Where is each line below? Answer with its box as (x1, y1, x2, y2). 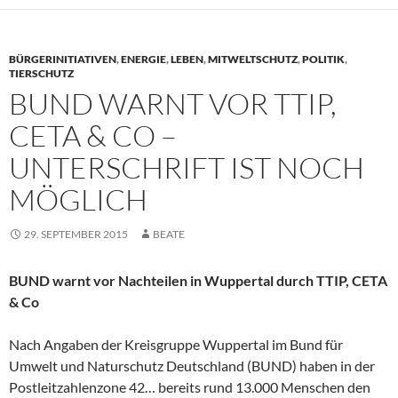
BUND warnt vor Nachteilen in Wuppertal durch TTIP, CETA (9, 271, 387, 289)
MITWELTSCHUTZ (208, 52, 298, 66)
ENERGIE (121, 52, 166, 66)
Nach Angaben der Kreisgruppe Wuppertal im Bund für (9, 335, 343, 353)
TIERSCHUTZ (9, 66, 74, 80)
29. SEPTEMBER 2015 (24, 227, 128, 241)
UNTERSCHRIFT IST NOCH (9, 148, 364, 186)
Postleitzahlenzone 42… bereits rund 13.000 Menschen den (9, 378, 370, 395)
